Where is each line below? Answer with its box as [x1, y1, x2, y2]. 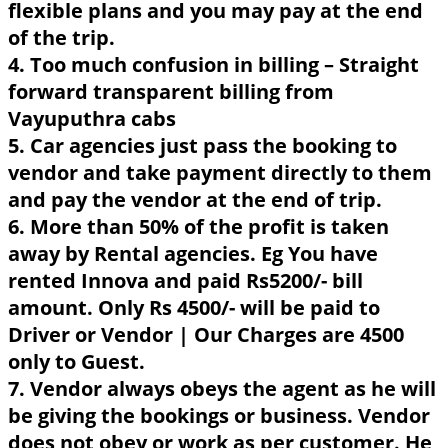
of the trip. [8, 23, 115, 51]
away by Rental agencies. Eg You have [8, 239, 378, 267]
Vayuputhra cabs [8, 104, 176, 132]
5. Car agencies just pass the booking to [8, 131, 397, 159]
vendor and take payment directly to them [8, 158, 432, 186]
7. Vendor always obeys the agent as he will [8, 374, 436, 402]
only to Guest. [8, 347, 145, 375]
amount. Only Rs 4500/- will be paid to [8, 293, 380, 321]
